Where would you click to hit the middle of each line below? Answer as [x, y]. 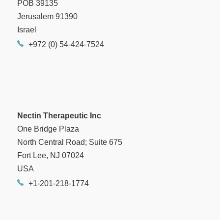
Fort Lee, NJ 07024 [51, 156]
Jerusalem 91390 [47, 17]
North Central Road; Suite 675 [70, 142]
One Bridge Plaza [48, 129]
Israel [27, 30]
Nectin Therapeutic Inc [59, 116]
